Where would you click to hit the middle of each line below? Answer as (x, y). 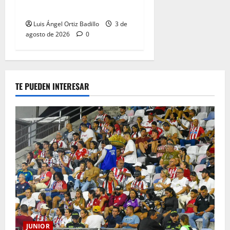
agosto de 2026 (49, 34)
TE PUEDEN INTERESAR (52, 86)
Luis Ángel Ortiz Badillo (66, 24)
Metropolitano (52, 9)
